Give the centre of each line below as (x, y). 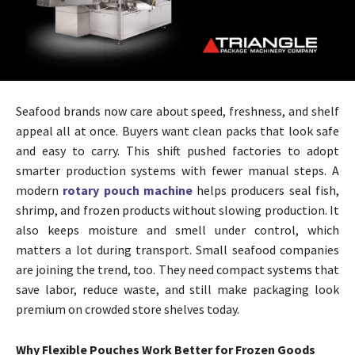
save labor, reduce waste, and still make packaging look (177, 290)
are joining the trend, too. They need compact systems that (177, 270)
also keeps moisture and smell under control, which (177, 230)
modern (40, 191)
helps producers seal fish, (266, 191)
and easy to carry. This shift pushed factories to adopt (177, 151)
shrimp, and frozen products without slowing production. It (177, 210)
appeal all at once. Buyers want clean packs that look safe (177, 131)
